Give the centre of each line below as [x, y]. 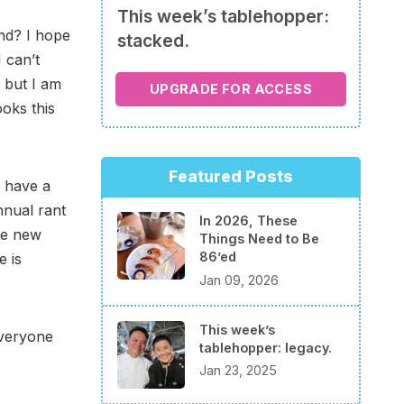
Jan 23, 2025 [238, 371]
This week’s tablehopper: [223, 17]
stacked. [153, 41]
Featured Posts [231, 177]
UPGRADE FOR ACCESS [231, 88]
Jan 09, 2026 [239, 280]
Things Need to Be [259, 239]
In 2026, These [248, 221]
